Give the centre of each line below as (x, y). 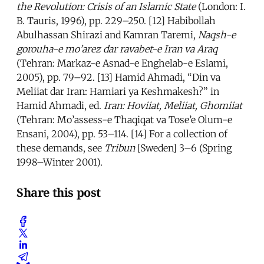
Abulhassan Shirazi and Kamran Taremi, (107, 35)
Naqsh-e (217, 35)
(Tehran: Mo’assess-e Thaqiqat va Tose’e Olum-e (124, 120)
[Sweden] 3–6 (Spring (183, 148)
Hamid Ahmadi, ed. (60, 106)
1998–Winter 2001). (60, 162)
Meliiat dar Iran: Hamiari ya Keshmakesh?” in (118, 92)
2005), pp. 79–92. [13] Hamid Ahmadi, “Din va (118, 77)
